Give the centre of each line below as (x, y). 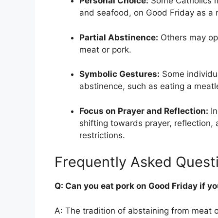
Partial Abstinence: (119, 37)
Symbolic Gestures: (119, 74)
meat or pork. (105, 49)
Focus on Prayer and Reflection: (144, 111)
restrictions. (102, 135)
